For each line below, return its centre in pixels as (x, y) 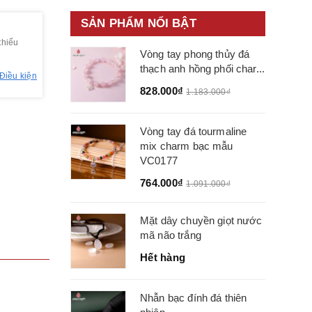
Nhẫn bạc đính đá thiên (194, 298)
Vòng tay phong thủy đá (195, 54)
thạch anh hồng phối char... (203, 69)
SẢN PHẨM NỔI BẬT (139, 23)
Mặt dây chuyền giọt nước (201, 220)
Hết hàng (163, 257)
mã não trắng (171, 235)
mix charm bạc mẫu (187, 146)
